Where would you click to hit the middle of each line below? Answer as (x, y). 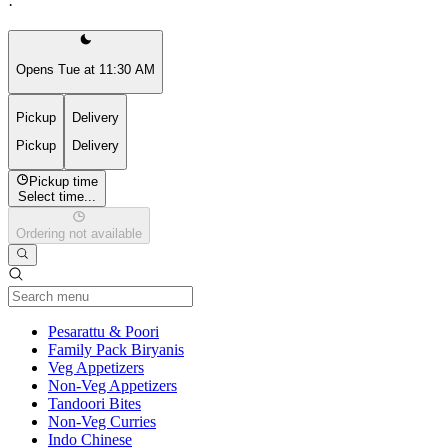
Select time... (57, 196)
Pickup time (64, 181)
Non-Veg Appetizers (112, 386)
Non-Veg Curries (102, 422)
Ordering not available (79, 234)
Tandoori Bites (94, 404)
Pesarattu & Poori (103, 332)
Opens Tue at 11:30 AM (85, 70)
